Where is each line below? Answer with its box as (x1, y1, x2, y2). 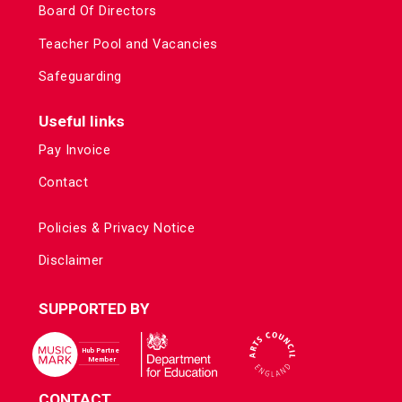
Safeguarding (38, 69, 122, 85)
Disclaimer (38, 253, 104, 269)
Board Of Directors (38, 4, 157, 20)
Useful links (38, 111, 125, 130)
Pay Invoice (38, 142, 111, 158)
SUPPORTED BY (38, 300, 150, 319)
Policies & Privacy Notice (38, 221, 196, 237)
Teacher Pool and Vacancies (38, 36, 218, 52)
